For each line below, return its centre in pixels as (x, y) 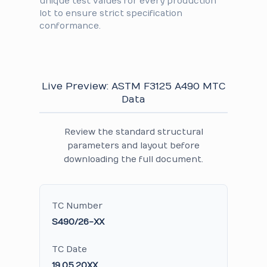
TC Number (77, 206)
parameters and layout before (133, 146)
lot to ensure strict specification (111, 13)
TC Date (69, 249)
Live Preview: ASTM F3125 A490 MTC (133, 86)
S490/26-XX (78, 222)
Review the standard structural (133, 132)
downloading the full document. (133, 159)
